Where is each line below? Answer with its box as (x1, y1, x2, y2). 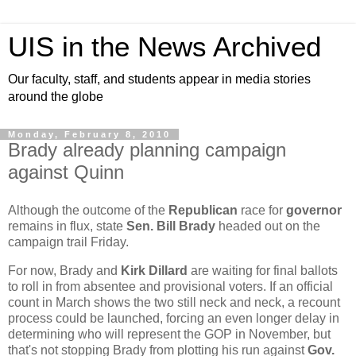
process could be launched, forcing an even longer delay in (8, 311, 339, 325)
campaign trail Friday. (8, 234, 129, 249)
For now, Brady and (8, 263, 121, 277)
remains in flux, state (8, 219, 126, 233)
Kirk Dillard (121, 263, 188, 277)
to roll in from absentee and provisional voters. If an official (8, 279, 333, 293)
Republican (168, 203, 238, 217)
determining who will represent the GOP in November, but (8, 327, 331, 341)
